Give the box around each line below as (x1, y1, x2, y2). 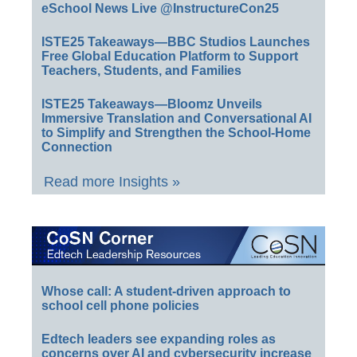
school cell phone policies (41, 299, 199, 313)
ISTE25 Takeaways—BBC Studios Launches (41, 35, 310, 49)
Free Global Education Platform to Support (41, 49, 298, 63)
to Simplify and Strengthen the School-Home (41, 126, 311, 139)
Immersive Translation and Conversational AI (41, 112, 312, 125)
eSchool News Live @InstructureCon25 (41, 2, 279, 15)
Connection (41, 140, 112, 154)
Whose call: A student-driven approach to (41, 284, 291, 299)
